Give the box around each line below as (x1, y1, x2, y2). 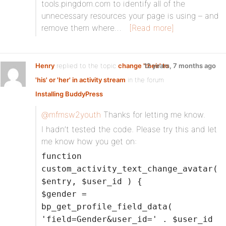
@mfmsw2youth (41, 109, 101, 120)
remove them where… (41, 23, 121, 33)
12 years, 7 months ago (144, 62, 216, 70)
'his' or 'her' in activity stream (35, 76, 126, 84)
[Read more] (129, 23, 174, 33)
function (41, 151, 82, 161)
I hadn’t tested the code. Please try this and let (41, 124, 217, 134)
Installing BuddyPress (35, 90, 103, 98)
